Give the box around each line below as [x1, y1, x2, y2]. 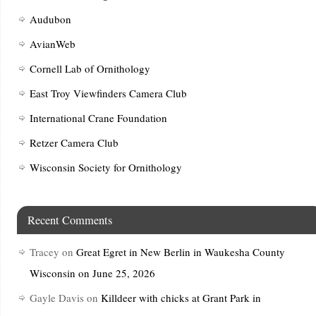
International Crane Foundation [29, 110, 167, 125]
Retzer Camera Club [29, 135, 119, 150]
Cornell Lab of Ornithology [29, 61, 150, 75]
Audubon [29, 11, 71, 26]
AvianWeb [29, 36, 75, 51]
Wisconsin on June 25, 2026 [29, 265, 155, 280]
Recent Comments [27, 212, 112, 228]
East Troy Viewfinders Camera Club [29, 85, 187, 100]
